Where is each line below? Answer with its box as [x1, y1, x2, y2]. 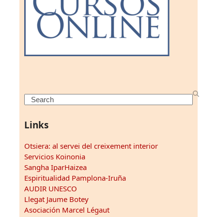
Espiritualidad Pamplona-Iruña [24, 173, 126, 183]
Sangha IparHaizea [24, 162, 87, 172]
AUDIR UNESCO [24, 184, 77, 194]
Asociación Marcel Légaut [24, 205, 109, 215]
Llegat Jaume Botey [24, 194, 89, 204]
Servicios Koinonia [24, 152, 85, 162]
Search [24, 94, 46, 104]
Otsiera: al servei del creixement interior [24, 141, 158, 151]
